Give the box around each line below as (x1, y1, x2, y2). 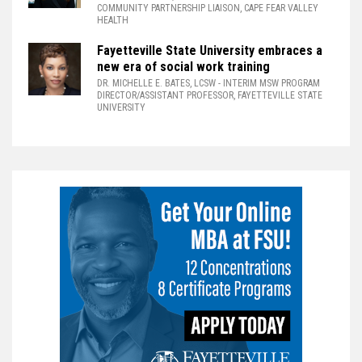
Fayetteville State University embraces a (97, 42, 322, 58)
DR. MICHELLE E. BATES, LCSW (97, 77, 218, 89)
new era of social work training (97, 58, 270, 74)
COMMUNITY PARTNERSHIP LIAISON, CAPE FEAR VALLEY (97, 2, 318, 14)
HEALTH (97, 14, 128, 26)
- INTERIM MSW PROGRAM (218, 77, 320, 89)
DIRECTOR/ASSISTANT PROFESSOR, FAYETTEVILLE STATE (97, 89, 322, 101)
